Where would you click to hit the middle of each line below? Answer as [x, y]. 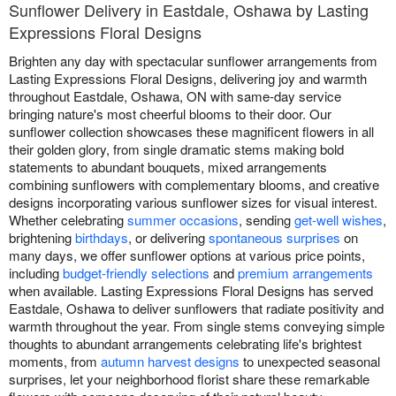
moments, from [55, 361]
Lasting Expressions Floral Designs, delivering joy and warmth [188, 78]
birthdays [102, 237]
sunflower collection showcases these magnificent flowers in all [191, 131]
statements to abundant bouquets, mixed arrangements [168, 167]
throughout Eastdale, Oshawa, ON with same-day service [175, 96]
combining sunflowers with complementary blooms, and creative [194, 184]
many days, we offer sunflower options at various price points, [187, 255]
